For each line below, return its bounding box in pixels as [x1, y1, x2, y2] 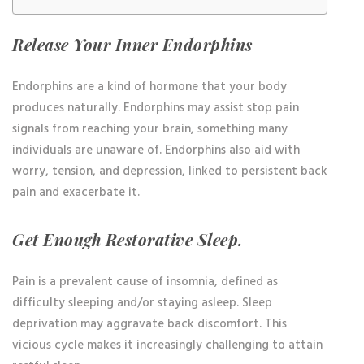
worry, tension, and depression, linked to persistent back [12, 161, 327, 182]
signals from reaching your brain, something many [12, 119, 288, 140]
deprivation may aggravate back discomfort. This [12, 314, 287, 335]
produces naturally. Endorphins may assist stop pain [12, 97, 299, 119]
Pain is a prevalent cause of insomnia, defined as [12, 271, 278, 292]
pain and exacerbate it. [12, 182, 140, 203]
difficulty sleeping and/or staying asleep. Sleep [12, 292, 272, 314]
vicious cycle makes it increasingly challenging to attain [12, 335, 323, 356]
